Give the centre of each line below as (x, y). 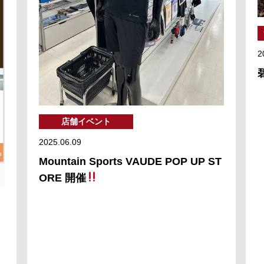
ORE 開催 (62, 178)
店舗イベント (86, 121)
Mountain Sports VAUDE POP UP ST (130, 161)
